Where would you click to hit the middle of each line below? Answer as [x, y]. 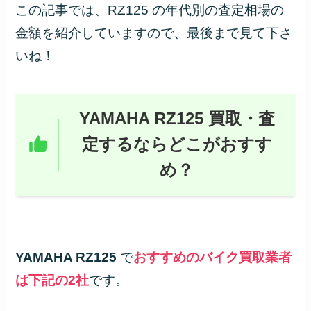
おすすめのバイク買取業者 [213, 257]
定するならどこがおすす [177, 145]
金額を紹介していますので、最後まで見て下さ [154, 33]
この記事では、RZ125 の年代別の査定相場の [150, 10]
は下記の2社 [52, 280]
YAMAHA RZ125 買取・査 [177, 119]
